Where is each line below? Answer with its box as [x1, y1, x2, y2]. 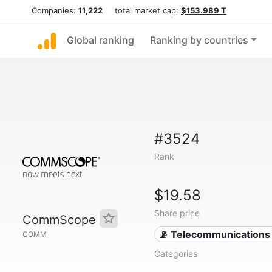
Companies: [32, 5, 78, 15]
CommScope [22, 212, 100, 227]
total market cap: [103, 5, 181, 15]
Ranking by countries [150, 34, 248, 46]
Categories [154, 248, 197, 259]
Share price [154, 208, 200, 218]
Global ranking [67, 34, 134, 46]
